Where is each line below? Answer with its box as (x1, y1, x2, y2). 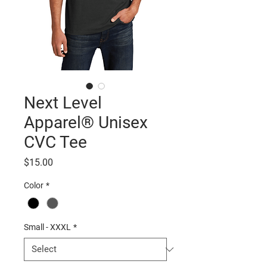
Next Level (24, 93, 102, 113)
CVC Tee (24, 132, 87, 152)
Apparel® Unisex (24, 113, 148, 132)
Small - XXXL (24, 222, 71, 232)
